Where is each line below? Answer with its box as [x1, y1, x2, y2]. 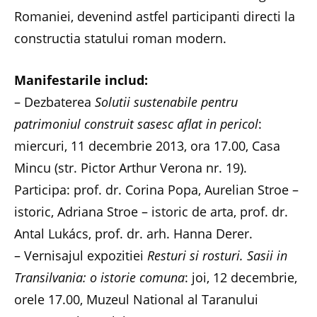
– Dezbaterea [14, 93, 95, 110]
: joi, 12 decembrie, [185, 268, 297, 286]
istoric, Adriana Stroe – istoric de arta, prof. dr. [14, 202, 288, 220]
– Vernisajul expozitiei [14, 246, 147, 264]
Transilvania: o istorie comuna [14, 268, 185, 286]
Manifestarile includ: [14, 71, 148, 88]
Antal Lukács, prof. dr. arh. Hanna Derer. [14, 224, 253, 242]
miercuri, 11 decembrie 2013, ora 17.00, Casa [14, 137, 280, 154]
